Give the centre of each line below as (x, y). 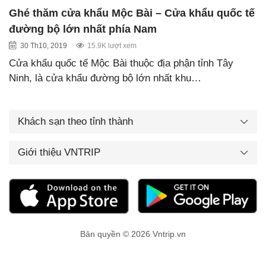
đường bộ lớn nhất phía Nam (83, 29)
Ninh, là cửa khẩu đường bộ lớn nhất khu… (105, 78)
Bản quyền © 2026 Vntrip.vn (133, 234)
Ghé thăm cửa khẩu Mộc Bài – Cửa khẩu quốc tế (132, 13)
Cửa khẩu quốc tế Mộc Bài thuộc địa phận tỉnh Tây (121, 63)
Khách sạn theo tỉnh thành (75, 121)
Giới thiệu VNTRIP (59, 152)
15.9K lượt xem (112, 45)
